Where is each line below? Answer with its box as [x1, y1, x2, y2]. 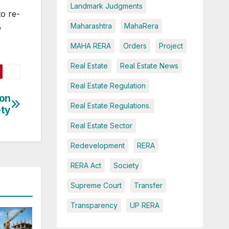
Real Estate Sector [70, 121, 132, 130]
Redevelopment [70, 141, 125, 150]
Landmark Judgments [70, 2, 143, 11]
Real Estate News [120, 61, 178, 71]
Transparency [70, 201, 118, 210]
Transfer [133, 181, 163, 190]
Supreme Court [70, 181, 122, 190]
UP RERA [129, 201, 159, 210]
